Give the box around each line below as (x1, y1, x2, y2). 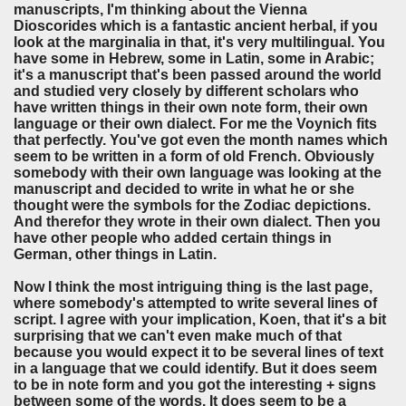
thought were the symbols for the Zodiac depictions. (14, 198, 371, 214)
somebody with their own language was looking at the (14, 165, 382, 181)
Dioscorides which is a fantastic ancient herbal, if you (14, 18, 378, 34)
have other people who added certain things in (14, 230, 332, 246)
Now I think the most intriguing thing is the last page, (14, 279, 372, 295)
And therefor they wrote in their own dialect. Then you (14, 214, 381, 230)
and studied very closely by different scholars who (14, 83, 359, 100)
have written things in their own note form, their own (14, 100, 368, 116)
